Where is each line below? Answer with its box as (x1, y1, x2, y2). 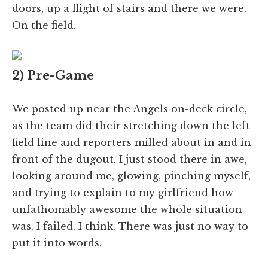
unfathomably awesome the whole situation (12, 203, 242, 215)
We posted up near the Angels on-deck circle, (12, 102, 247, 115)
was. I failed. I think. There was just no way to (12, 220, 248, 232)
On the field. (12, 19, 76, 31)
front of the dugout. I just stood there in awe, (12, 153, 247, 165)
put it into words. (12, 236, 102, 249)
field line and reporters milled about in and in (12, 136, 251, 148)
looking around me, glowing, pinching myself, (12, 169, 251, 182)
